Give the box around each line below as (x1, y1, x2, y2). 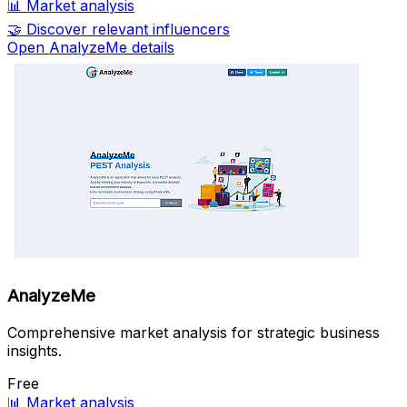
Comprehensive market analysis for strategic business (7, 323, 380, 342)
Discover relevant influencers (26, 19, 230, 38)
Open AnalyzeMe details (7, 37, 174, 56)
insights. (7, 342, 62, 361)
